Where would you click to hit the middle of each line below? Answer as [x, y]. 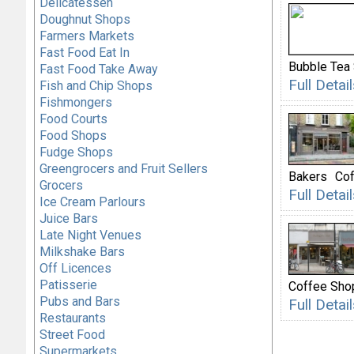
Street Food [72, 335]
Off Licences [75, 268]
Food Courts [73, 119]
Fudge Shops [76, 152]
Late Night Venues [90, 235]
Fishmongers [75, 102]
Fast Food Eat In [84, 53]
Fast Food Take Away [98, 69]
